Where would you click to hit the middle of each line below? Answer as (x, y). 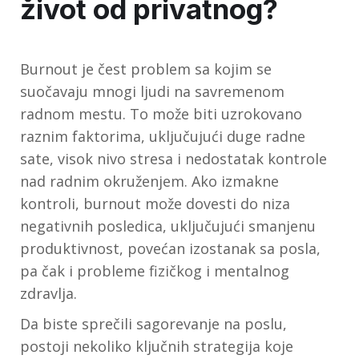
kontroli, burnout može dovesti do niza (155, 203)
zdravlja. (48, 293)
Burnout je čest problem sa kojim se (146, 69)
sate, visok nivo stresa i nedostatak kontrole (173, 158)
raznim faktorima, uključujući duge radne (163, 136)
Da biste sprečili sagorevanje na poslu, (153, 323)
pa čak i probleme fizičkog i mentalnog (155, 270)
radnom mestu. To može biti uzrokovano (161, 113)
